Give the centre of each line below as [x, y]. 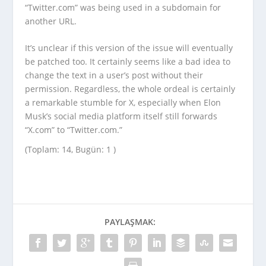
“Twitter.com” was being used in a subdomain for [123, 7]
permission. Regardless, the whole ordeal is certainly [130, 89]
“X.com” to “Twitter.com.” [74, 130]
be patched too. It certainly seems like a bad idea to [128, 62]
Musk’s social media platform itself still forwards [121, 116]
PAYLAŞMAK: [130, 222]
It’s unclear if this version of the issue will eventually [129, 48]
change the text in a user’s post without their [114, 75]
